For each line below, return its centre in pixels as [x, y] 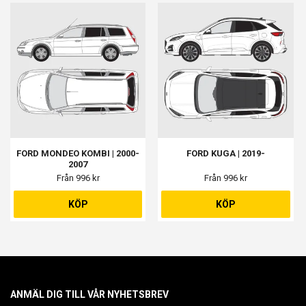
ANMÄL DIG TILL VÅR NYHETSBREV [89, 295]
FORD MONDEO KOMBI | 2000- [78, 154]
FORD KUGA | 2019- [226, 154]
